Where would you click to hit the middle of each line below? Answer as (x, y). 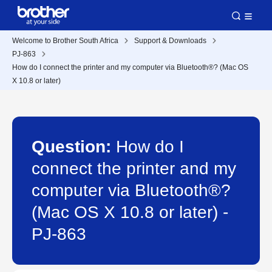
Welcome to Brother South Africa (65, 41)
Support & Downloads (170, 41)
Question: (74, 147)
